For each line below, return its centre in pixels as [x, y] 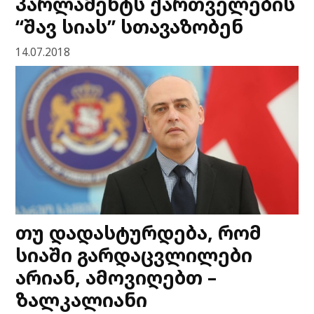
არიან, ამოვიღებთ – [116, 278]
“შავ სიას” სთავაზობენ [130, 27]
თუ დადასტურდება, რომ [139, 233]
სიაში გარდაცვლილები [134, 255]
